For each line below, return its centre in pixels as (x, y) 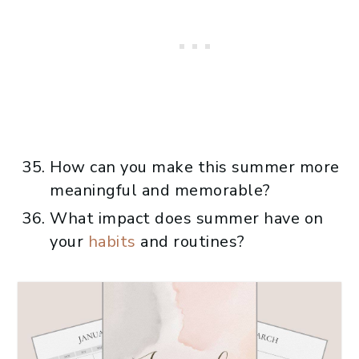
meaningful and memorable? (160, 190)
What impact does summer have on (187, 218)
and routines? (190, 241)
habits (112, 241)
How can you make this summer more (195, 167)
